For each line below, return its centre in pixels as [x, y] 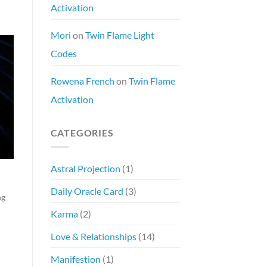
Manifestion [75, 259]
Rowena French [82, 80]
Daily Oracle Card [87, 191]
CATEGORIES [82, 132]
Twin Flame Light [119, 35]
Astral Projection [85, 169]
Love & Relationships [93, 237]
